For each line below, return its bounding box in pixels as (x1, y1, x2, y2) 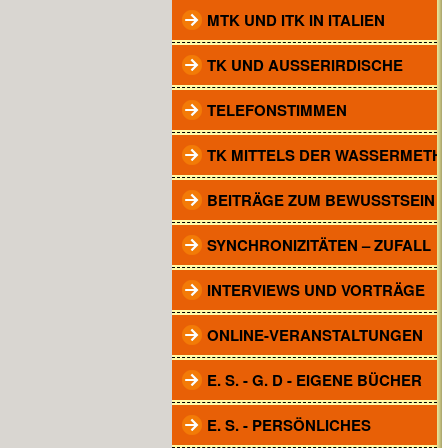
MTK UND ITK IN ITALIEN (207, 9, 385, 31)
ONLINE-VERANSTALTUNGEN (207, 324, 423, 346)
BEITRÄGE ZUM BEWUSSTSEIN (207, 189, 435, 211)
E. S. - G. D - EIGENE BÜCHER (207, 369, 422, 391)
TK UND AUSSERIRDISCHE (207, 54, 403, 76)
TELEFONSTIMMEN (207, 99, 347, 121)
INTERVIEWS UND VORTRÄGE (207, 279, 425, 301)
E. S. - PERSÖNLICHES (207, 414, 371, 436)
